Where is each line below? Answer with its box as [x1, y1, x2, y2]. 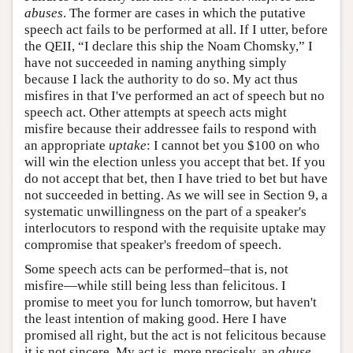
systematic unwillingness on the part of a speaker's [24, 203, 307, 219]
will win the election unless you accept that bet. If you [24, 154, 325, 169]
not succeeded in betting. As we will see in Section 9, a [24, 187, 328, 203]
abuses [24, 5, 63, 20]
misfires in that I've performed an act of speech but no [24, 87, 325, 103]
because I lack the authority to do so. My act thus [24, 71, 298, 87]
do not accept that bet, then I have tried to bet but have [24, 170, 328, 186]
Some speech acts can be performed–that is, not [24, 261, 288, 277]
